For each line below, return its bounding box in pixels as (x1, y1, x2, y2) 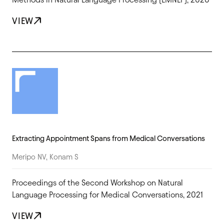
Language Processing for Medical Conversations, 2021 (12, 190, 203, 199)
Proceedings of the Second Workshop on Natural (12, 178, 183, 187)
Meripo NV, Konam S (12, 152, 78, 161)
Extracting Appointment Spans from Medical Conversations (12, 134, 205, 142)
